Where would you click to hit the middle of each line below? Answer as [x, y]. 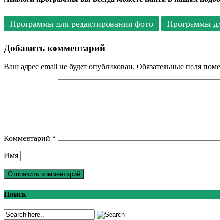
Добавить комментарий [55, 48]
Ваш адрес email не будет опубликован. [69, 67]
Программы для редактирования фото [82, 24]
